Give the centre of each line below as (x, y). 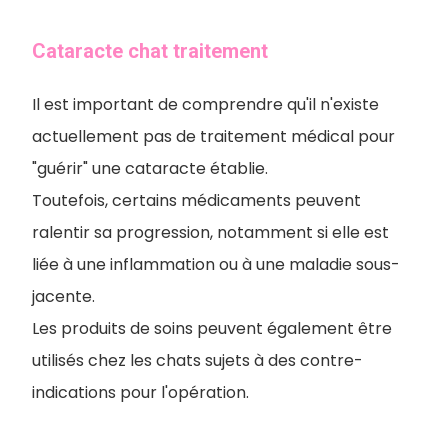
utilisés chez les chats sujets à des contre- (197, 360)
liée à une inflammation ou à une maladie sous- (216, 264)
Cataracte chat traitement (150, 50)
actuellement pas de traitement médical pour (213, 136)
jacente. (63, 296)
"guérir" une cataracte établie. (152, 168)
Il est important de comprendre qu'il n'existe (205, 104)
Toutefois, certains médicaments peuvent (196, 200)
